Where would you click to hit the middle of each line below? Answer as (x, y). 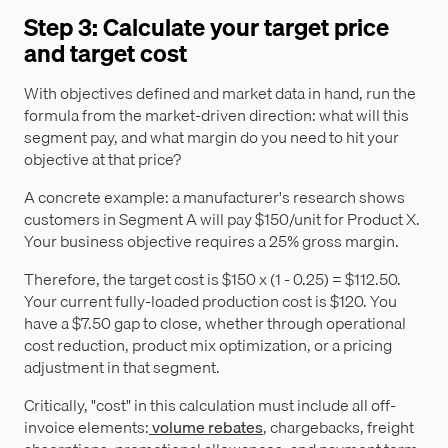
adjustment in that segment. (122, 367)
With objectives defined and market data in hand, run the (220, 93)
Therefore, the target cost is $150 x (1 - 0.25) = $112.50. (212, 279)
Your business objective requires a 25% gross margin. (211, 241)
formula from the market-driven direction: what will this (216, 115)
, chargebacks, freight (338, 427)
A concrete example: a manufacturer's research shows (214, 197)
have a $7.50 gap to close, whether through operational (215, 323)
